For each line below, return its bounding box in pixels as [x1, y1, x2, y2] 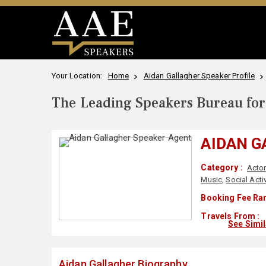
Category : [201, 163, 243, 172]
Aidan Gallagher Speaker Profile [143, 71, 255, 80]
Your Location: [52, 71, 106, 80]
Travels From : [201, 211, 260, 221]
